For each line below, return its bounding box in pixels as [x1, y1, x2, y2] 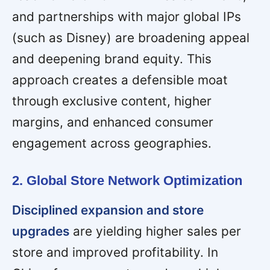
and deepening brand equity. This [12, 51, 212, 66]
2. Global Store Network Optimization [12, 172, 242, 188]
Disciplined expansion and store [12, 202, 204, 218]
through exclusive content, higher [12, 93, 212, 108]
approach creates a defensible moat [12, 72, 228, 87]
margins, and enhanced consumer [12, 114, 213, 130]
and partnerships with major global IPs [12, 8, 241, 24]
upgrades [12, 223, 69, 239]
